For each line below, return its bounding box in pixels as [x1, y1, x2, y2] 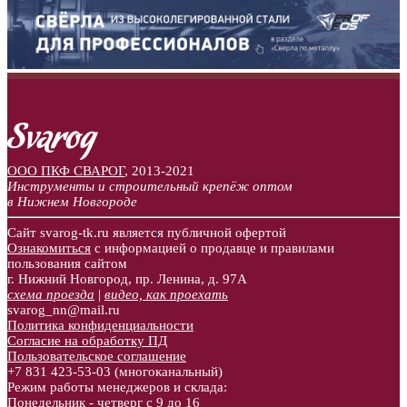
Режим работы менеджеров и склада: [7, 379, 227, 394]
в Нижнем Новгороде [7, 194, 137, 209]
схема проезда [7, 286, 94, 302]
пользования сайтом [7, 255, 127, 271]
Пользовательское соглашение [7, 348, 186, 363]
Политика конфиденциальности [7, 317, 194, 333]
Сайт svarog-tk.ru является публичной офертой [7, 224, 286, 240]
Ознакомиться [7, 240, 91, 255]
